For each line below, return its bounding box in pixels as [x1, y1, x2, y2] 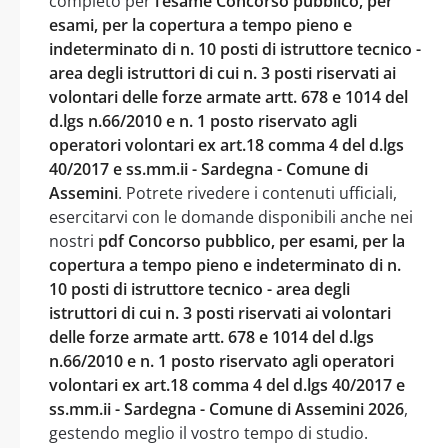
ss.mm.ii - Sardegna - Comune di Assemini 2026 [49, 397, 404, 420]
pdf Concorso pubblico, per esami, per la [98, 229, 405, 252]
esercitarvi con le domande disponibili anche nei [49, 205, 413, 228]
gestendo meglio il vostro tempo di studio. [49, 421, 368, 444]
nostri [49, 229, 98, 252]
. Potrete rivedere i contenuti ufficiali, [118, 181, 397, 204]
